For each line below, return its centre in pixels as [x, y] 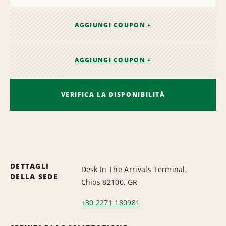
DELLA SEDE [34, 176]
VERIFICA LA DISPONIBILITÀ [113, 94]
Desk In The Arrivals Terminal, [134, 169]
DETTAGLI [30, 166]
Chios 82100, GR [109, 182]
